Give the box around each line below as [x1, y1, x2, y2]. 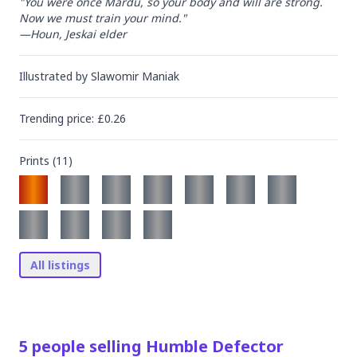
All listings [30, 257, 90, 273]
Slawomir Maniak [91, 69, 179, 84]
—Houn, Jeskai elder [19, 26, 127, 41]
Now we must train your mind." [19, 10, 186, 25]
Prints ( [19, 153, 56, 168]
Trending [19, 111, 67, 126]
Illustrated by [19, 69, 91, 84]
